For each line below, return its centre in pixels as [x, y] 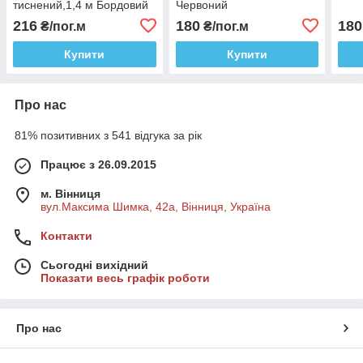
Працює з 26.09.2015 [98, 164]
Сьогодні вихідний [94, 265]
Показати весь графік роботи [125, 278]
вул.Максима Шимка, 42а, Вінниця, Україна [156, 206]
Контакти [66, 235]
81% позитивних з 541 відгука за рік [108, 135]
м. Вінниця [70, 193]
